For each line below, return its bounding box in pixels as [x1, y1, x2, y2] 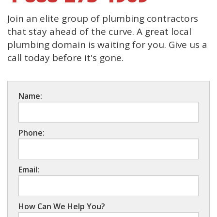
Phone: [18, 127, 45, 138]
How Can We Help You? [18, 201, 105, 212]
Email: [18, 164, 39, 175]
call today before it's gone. [7, 51, 124, 64]
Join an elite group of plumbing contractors [7, 12, 198, 25]
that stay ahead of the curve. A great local [7, 25, 191, 38]
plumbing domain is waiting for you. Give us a [7, 38, 207, 51]
